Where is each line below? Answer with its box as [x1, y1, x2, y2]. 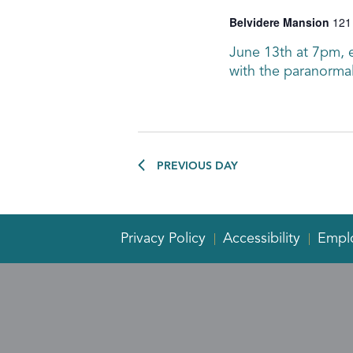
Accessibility [222, 231, 300, 246]
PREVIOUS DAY [156, 161, 238, 172]
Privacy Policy [120, 231, 206, 246]
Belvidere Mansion [229, 14, 333, 30]
